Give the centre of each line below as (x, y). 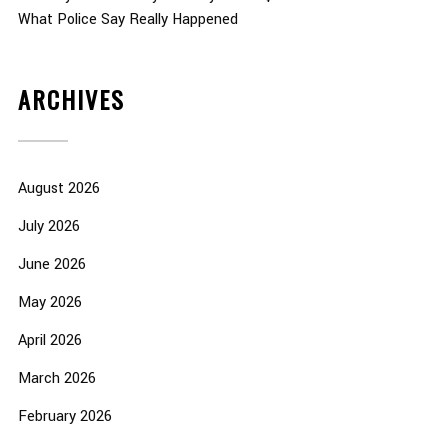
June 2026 (51, 265)
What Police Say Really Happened (127, 20)
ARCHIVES (71, 99)
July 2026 (48, 227)
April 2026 (49, 341)
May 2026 (49, 303)
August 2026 (58, 189)
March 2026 (56, 379)
